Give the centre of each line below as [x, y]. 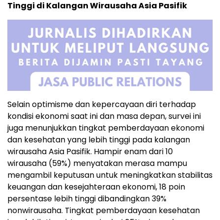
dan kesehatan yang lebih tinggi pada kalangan [99, 139]
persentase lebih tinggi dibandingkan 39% [87, 198]
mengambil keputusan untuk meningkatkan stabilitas [110, 175]
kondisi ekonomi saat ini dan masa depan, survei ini [104, 116]
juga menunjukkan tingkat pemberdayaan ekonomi [106, 128]
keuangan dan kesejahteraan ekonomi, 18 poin [96, 187]
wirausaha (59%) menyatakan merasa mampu [97, 163]
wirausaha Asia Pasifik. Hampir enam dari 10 [90, 151]
